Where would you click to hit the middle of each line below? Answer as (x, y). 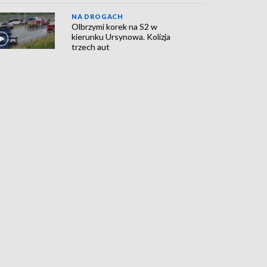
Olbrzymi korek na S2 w (115, 27)
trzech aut (91, 47)
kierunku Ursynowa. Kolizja (121, 37)
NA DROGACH (97, 17)
